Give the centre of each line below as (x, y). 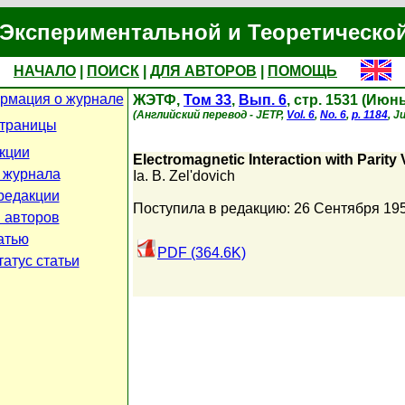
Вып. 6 (263, 100)
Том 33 (207, 100)
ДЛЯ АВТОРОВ (203, 71)
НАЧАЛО (45, 71)
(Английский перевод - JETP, (210, 115)
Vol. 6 (301, 115)
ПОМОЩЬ (302, 71)
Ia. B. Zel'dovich (184, 176)
